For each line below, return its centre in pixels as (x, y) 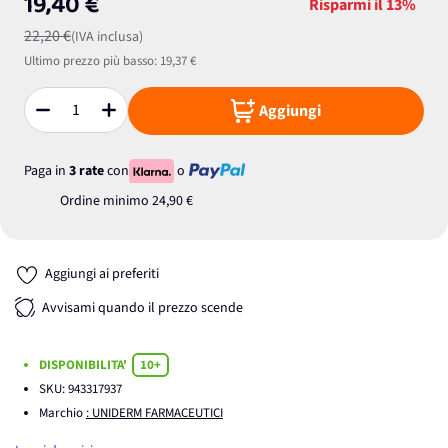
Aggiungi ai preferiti (102, 274)
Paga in (46, 170)
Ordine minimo (106, 201)
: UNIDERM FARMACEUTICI (154, 413)
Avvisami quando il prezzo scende (142, 308)
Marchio (62, 413)
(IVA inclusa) (107, 37)
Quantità (49, 118)
